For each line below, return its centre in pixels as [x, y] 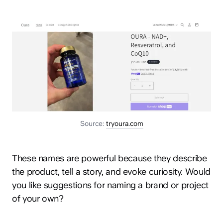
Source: [93, 124]
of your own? [38, 199]
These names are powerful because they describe [110, 158]
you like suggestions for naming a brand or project [111, 185]
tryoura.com [124, 124]
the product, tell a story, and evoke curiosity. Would [111, 172]
